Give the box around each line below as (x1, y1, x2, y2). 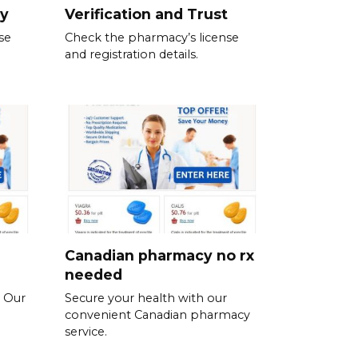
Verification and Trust (65, 6, 228, 23)
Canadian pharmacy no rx (65, 246, 254, 264)
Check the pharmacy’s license (65, 30, 239, 46)
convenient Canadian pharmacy (65, 307, 250, 322)
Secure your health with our (65, 290, 227, 305)
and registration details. (65, 47, 198, 62)
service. (65, 324, 107, 339)
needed (65, 265, 122, 283)
